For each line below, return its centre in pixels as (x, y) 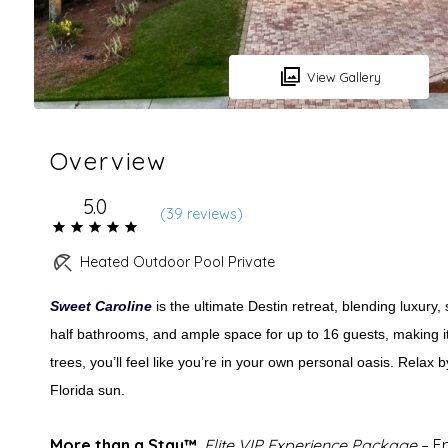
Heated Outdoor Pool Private (177, 262)
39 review (197, 213)
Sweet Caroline (100, 305)
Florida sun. (87, 389)
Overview (108, 160)
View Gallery (343, 76)
